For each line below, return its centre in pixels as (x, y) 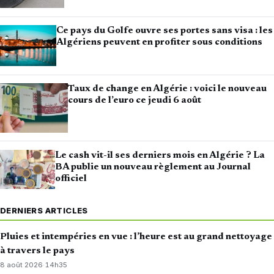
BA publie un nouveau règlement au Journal (153, 167)
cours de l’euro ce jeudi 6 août (135, 101)
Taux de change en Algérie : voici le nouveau (168, 89)
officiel (71, 178)
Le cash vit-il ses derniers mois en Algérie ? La (160, 155)
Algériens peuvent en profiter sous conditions (160, 43)
